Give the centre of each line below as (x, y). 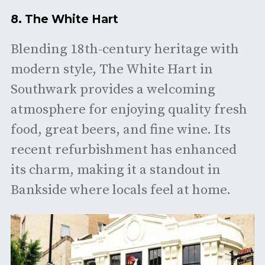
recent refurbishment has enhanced (123, 150)
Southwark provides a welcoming (113, 89)
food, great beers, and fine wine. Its (120, 130)
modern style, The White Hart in (112, 69)
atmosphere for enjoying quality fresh (129, 109)
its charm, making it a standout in (115, 170)
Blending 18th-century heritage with (125, 49)
